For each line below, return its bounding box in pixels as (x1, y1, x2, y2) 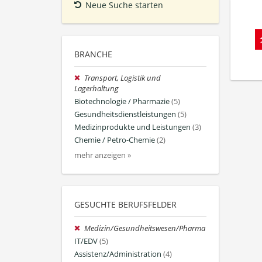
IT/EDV (74, 236, 98, 246)
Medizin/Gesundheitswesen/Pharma (84, 223, 206, 233)
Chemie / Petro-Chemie (74, 135, 155, 146)
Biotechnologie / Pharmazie (74, 96, 170, 106)
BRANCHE (74, 48, 112, 60)
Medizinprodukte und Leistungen (74, 122, 191, 133)
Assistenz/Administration (74, 249, 161, 259)
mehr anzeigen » (74, 150, 131, 160)
